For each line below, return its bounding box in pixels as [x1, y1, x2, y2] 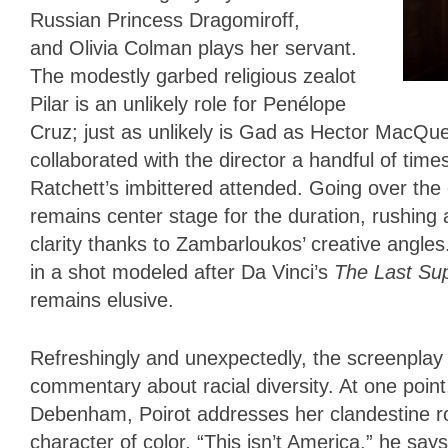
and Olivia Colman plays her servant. [30, 36, 357, 59]
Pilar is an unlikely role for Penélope [30, 92, 346, 115]
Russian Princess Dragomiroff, [30, 8, 300, 31]
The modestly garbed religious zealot [30, 64, 356, 87]
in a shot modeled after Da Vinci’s [30, 260, 334, 283]
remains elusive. [30, 288, 174, 311]
